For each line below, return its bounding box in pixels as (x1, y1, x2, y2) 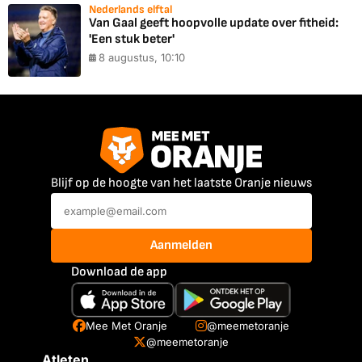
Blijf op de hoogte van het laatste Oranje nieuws (50, 175, 312, 191)
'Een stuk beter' (89, 32, 175, 48)
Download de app (70, 263, 167, 280)
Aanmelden (149, 237, 213, 253)
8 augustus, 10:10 (99, 51, 185, 65)
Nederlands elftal (89, 2, 172, 17)
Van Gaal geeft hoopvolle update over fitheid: (89, 15, 339, 32)
